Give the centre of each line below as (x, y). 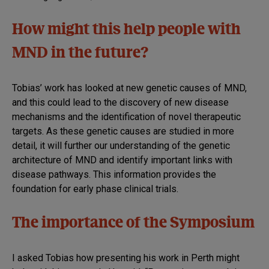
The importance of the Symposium (133, 224)
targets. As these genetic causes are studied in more (123, 131)
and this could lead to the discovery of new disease (120, 103)
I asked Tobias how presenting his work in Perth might (126, 258)
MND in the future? (80, 54)
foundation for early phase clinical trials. (95, 189)
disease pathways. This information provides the (114, 175)
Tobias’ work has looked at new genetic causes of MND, (129, 88)
